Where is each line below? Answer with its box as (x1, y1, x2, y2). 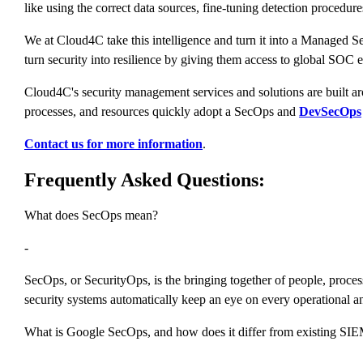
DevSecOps (299, 105, 361, 119)
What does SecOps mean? (24, 208, 158, 223)
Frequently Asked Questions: (24, 169, 265, 191)
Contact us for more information (24, 137, 203, 152)
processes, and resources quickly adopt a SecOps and (24, 105, 299, 119)
